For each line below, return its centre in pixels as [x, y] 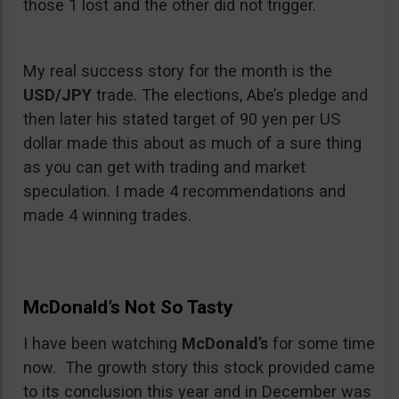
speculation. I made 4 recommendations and [184, 191]
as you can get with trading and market [164, 167]
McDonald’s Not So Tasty [128, 307]
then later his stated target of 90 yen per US [182, 119]
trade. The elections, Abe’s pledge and [230, 95]
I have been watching [102, 343]
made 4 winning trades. [107, 215]
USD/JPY [57, 95]
